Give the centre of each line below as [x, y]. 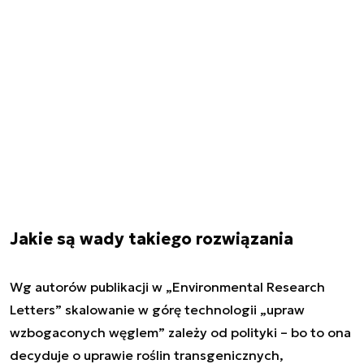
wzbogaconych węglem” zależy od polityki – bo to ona [180, 332]
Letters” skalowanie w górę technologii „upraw [157, 310]
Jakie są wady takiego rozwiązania [152, 239]
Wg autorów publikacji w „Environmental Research [167, 287]
